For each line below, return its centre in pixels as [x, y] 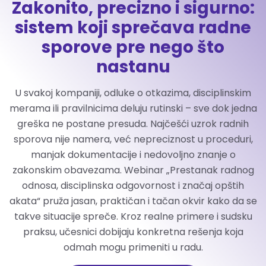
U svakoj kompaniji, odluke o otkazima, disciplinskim [133, 93]
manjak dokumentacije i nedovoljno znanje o [133, 155]
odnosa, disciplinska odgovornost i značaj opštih [133, 186]
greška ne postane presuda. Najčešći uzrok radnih [133, 124]
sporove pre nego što [133, 47]
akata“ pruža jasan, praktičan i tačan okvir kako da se [133, 201]
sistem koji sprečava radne [133, 28]
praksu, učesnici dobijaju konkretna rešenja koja [133, 232]
